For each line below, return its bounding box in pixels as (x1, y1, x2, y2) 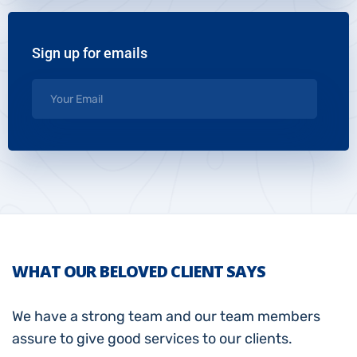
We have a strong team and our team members (12, 308, 320, 326)
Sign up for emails (32, 45, 147, 62)
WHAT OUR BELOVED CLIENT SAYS (12, 261, 265, 283)
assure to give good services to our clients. (12, 330, 292, 348)
